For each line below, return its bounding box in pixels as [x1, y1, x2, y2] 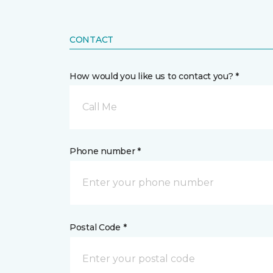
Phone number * [69, 146, 141, 157]
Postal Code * [69, 222, 127, 233]
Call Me [82, 101, 117, 113]
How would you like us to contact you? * [69, 71, 239, 82]
